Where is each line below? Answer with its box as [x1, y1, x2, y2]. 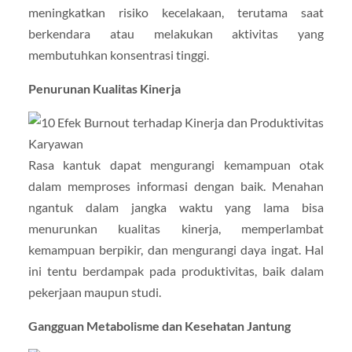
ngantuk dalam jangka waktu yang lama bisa [27, 200, 324, 215]
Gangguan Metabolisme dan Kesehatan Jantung [27, 318, 291, 334]
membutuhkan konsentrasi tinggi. [27, 46, 209, 62]
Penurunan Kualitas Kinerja [27, 81, 181, 97]
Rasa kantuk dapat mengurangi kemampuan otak [27, 157, 324, 173]
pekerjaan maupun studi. [27, 284, 161, 300]
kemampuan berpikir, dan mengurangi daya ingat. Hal [27, 242, 324, 258]
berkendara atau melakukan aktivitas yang [27, 25, 324, 41]
